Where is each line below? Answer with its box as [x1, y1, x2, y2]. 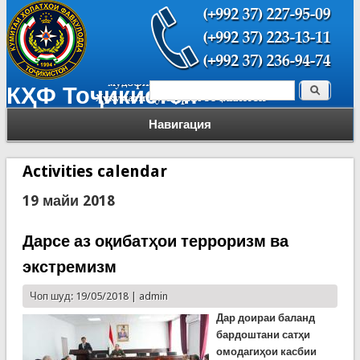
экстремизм [22, 257, 117, 276]
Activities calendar [22, 162, 167, 181]
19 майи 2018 [22, 192, 115, 209]
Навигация [149, 117, 211, 132]
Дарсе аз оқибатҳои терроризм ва [22, 231, 288, 251]
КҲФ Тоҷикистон [6, 82, 198, 109]
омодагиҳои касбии [215, 346, 317, 358]
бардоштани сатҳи [215, 329, 310, 341]
